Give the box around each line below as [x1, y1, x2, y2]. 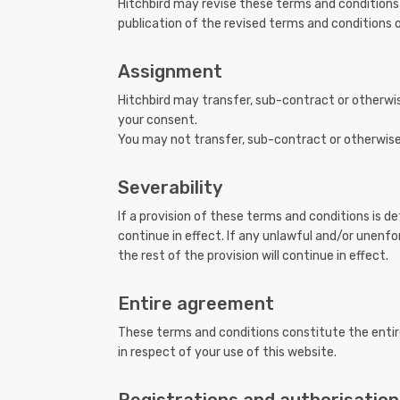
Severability [118, 177, 222, 199]
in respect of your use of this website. [118, 345, 337, 361]
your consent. [118, 112, 197, 129]
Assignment [118, 61, 222, 83]
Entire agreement [118, 293, 274, 315]
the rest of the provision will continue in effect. [118, 248, 388, 264]
